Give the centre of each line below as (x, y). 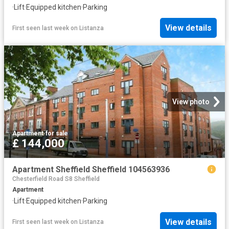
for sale (57, 133)
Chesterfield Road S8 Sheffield (56, 179)
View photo (191, 101)
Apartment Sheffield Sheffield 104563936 (91, 169)
